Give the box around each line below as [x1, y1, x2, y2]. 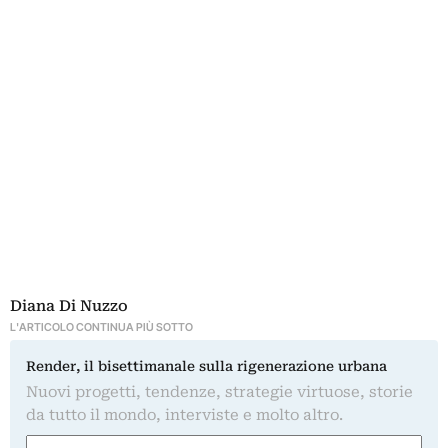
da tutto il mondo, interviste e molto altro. [26, 405, 343, 424]
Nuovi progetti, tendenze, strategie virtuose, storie [26, 382, 413, 401]
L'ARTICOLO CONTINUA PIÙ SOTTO [10, 319, 193, 334]
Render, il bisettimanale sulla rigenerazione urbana [26, 357, 387, 374]
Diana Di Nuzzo [10, 296, 128, 315]
